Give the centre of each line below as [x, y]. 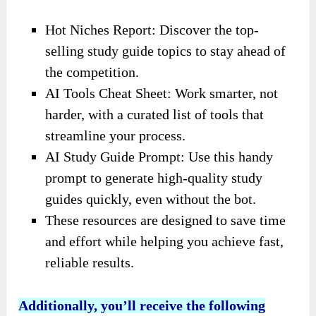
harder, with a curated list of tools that [155, 114]
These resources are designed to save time [166, 220]
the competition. [92, 72]
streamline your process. [116, 135]
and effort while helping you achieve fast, [165, 241]
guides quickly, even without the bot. [151, 199]
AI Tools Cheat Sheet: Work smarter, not [162, 93]
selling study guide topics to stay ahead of [166, 50]
